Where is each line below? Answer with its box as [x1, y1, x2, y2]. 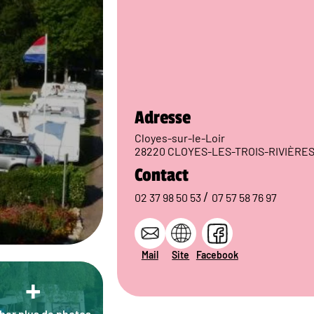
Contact [134, 165, 189, 186]
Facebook [196, 249, 238, 261]
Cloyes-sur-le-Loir [134, 131, 225, 144]
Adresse [134, 107, 191, 128]
